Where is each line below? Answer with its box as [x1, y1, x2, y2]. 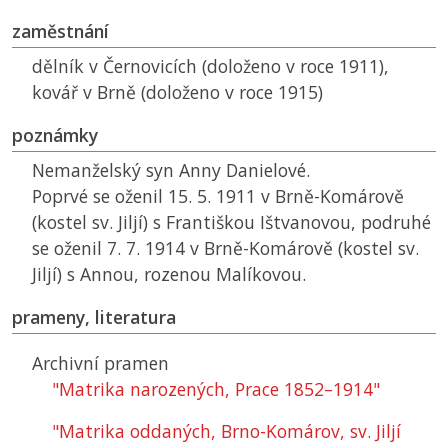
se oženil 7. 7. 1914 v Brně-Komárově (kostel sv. [32, 236, 419, 261]
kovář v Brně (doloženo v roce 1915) [32, 80, 323, 105]
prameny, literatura [12, 305, 176, 330]
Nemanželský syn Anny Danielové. [32, 158, 310, 183]
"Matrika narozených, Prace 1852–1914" [52, 377, 380, 402]
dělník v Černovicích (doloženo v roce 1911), [32, 54, 389, 79]
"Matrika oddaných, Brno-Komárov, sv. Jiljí [52, 419, 401, 444]
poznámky [12, 123, 98, 148]
